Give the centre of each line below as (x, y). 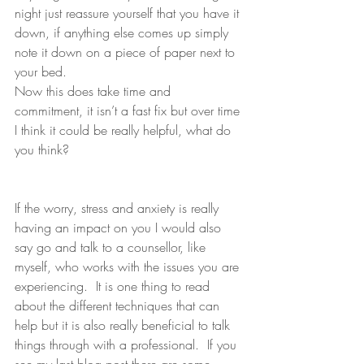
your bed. (43, 71)
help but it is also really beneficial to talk (124, 325)
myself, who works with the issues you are (129, 266)
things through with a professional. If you (128, 344)
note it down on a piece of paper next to (127, 52)
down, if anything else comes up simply (123, 32)
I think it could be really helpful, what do (125, 130)
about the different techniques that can (119, 305)
